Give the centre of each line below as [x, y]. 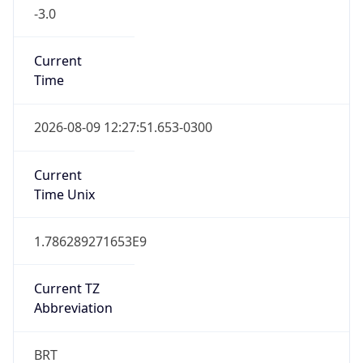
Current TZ [66, 289]
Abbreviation [73, 308]
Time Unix [64, 194]
